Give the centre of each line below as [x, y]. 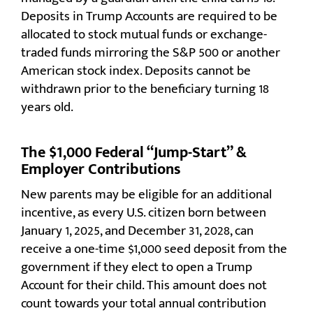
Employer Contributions [101, 170]
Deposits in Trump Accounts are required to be [149, 17]
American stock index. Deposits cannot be [136, 71]
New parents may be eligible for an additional [146, 195]
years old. [47, 108]
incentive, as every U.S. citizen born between [144, 213]
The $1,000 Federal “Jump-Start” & [134, 153]
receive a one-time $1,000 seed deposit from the [154, 249]
